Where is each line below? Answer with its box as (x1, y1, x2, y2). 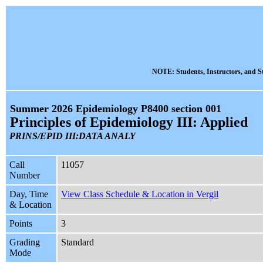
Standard (61, 237, 94, 248)
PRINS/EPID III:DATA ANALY (9, 131, 136, 141)
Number (9, 170, 40, 181)
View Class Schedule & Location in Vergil (61, 189, 218, 200)
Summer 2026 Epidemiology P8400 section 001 (9, 103, 221, 115)
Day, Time (9, 189, 48, 200)
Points (9, 218, 32, 229)
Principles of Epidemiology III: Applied (9, 114, 248, 130)
